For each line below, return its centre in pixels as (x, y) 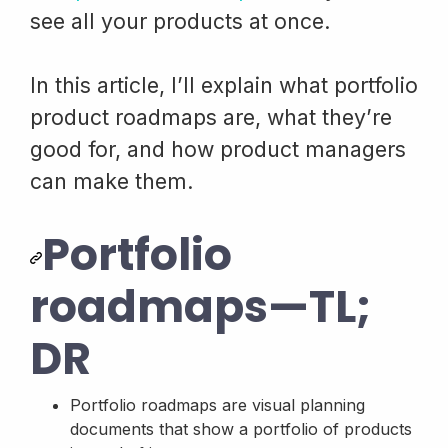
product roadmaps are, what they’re (211, 117)
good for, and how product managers (218, 149)
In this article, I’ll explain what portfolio (224, 85)
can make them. (112, 181)
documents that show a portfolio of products (241, 429)
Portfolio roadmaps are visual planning (217, 405)
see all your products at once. (180, 21)
